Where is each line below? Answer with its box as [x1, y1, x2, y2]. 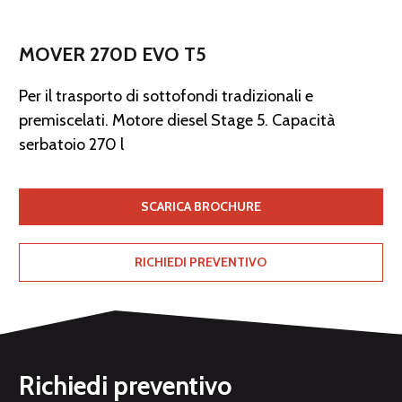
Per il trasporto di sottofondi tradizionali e [18, 86, 313, 107]
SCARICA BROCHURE [140, 198, 261, 215]
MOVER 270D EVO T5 [18, 42, 206, 66]
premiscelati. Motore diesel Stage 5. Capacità [18, 110, 336, 131]
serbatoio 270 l [18, 135, 124, 155]
